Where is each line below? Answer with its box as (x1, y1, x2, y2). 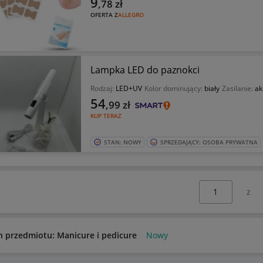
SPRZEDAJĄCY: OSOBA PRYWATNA (160, 137, 258, 146)
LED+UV (115, 83, 142, 93)
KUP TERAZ (90, 111, 122, 120)
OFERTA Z (90, 10, 118, 19)
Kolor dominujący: (144, 83, 204, 93)
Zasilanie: (221, 83, 255, 93)
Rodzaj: (90, 83, 116, 93)
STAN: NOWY (103, 137, 141, 146)
